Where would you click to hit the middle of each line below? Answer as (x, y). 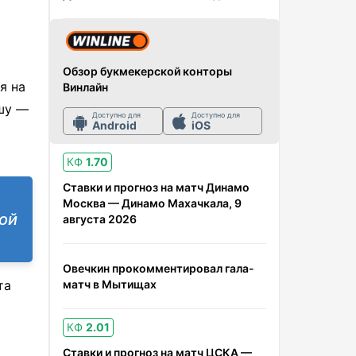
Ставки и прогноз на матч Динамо (156, 187)
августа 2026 (100, 219)
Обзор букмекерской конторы (147, 71)
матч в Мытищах (110, 284)
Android (114, 125)
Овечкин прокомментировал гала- (159, 268)
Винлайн (85, 87)
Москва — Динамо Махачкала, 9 (152, 203)
